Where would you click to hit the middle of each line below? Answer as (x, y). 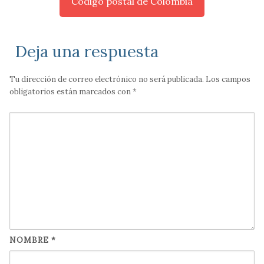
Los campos (228, 80)
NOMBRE (30, 240)
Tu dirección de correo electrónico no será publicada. (107, 80)
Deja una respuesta (87, 52)
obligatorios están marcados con (71, 92)
